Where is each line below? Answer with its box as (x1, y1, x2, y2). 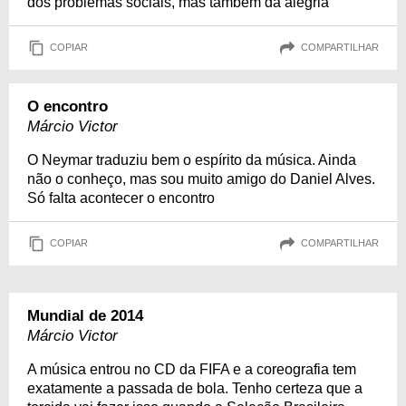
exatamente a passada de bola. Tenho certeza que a (27, 380, 362, 396)
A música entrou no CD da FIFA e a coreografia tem (27, 361, 356, 377)
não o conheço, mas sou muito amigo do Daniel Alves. (27, 170, 375, 187)
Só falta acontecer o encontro (27, 189, 215, 206)
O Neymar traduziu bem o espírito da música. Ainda (27, 151, 356, 168)
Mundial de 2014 (27, 306, 143, 324)
